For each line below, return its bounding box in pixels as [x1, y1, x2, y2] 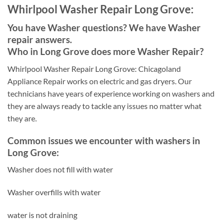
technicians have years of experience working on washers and [7, 88, 215, 98]
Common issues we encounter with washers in [7, 134, 200, 146]
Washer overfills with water [7, 187, 101, 197]
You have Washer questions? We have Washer [7, 22, 201, 34]
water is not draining [7, 210, 77, 220]
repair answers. [7, 34, 72, 46]
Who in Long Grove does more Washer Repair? [7, 46, 204, 57]
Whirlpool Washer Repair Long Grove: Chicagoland [7, 63, 181, 73]
